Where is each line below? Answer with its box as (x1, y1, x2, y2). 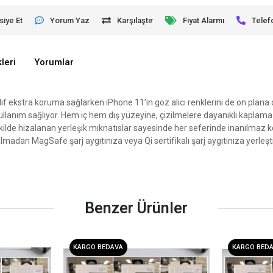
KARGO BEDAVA (73, 243, 124, 252)
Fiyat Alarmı (183, 15, 225, 25)
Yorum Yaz (50, 15, 90, 25)
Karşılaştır (117, 15, 154, 25)
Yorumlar (34, 57, 74, 68)
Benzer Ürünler (85, 199, 188, 218)
